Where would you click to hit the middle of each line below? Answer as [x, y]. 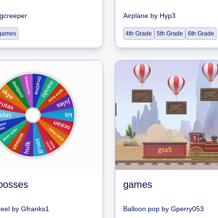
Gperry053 [187, 209]
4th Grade [139, 34]
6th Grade [201, 34]
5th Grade [170, 34]
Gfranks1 [35, 209]
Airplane [136, 16]
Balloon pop [141, 209]
